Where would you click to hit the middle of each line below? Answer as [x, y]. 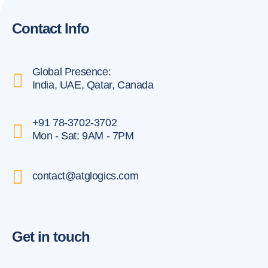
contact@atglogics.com [85, 176]
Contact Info [51, 28]
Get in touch [51, 237]
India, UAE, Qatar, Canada [93, 85]
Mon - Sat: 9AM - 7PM [83, 136]
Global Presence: [71, 72]
